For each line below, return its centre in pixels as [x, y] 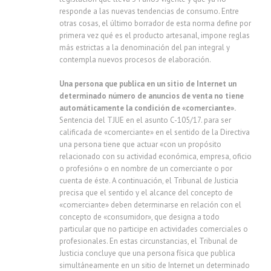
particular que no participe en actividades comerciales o [154, 229]
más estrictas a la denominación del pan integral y [145, 47]
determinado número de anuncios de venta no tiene [152, 96]
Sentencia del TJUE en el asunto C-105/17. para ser [145, 120]
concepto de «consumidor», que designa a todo [139, 217]
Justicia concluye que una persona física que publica [147, 253]
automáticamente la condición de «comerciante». [148, 108]
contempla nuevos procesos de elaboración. [135, 60]
